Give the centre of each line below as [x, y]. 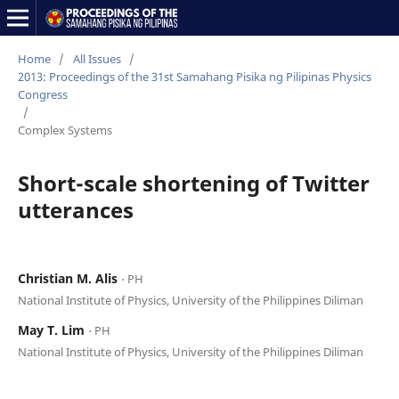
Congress [42, 94]
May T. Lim [53, 330]
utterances [75, 209]
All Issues [97, 58]
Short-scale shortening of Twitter [193, 183]
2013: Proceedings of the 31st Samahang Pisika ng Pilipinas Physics [194, 76]
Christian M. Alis [69, 278]
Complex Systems [65, 130]
